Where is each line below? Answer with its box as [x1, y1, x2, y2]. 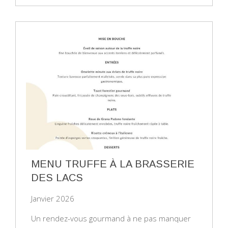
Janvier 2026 [31, 193, 74, 204]
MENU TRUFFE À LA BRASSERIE [31, 158, 194, 169]
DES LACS [31, 172, 83, 183]
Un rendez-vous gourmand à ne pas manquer [31, 213, 191, 223]
